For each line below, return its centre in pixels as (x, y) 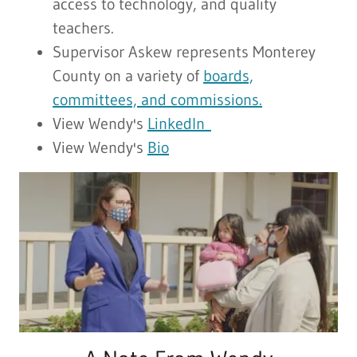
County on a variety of (128, 76)
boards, (228, 76)
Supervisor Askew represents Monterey (184, 52)
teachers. (88, 28)
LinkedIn (179, 124)
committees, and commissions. (157, 100)
